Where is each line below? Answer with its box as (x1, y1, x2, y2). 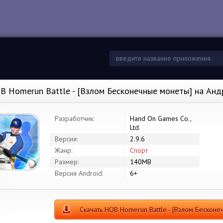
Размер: (55, 157, 79, 166)
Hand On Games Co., (130, 114, 192, 123)
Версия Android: (55, 169, 103, 178)
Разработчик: (55, 114, 94, 123)
